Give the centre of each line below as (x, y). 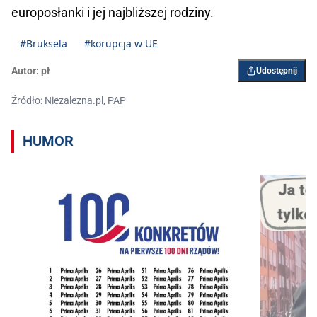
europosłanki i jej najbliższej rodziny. (113, 13)
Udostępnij (277, 71)
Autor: (25, 71)
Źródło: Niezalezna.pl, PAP (69, 101)
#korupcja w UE (121, 44)
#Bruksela (44, 44)
